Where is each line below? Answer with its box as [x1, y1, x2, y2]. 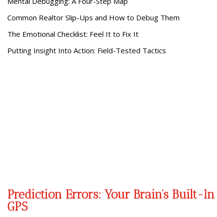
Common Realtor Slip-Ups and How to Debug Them [7, 13, 180, 22]
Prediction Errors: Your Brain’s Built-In [7, 187, 215, 202]
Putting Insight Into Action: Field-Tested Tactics [7, 46, 166, 55]
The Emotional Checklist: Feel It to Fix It [7, 29, 139, 39]
